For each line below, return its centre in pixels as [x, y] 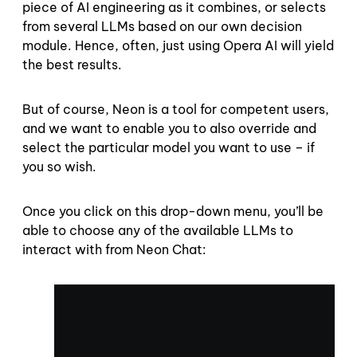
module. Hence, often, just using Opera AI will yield [178, 46]
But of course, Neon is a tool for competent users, [176, 110]
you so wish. [59, 167]
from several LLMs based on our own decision [162, 27]
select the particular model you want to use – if [169, 148]
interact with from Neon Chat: [114, 250]
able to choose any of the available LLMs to [158, 231]
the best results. [74, 65]
